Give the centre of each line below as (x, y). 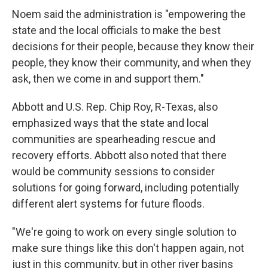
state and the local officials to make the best (116, 30)
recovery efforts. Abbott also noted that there (119, 155)
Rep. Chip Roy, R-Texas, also (152, 107)
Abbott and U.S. (48, 107)
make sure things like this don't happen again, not (128, 248)
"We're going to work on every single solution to (124, 232)
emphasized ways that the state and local (110, 123)
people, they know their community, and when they (132, 63)
